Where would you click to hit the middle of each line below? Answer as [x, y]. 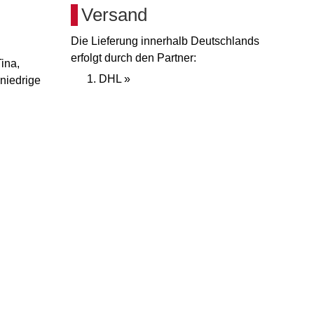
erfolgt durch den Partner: [134, 58]
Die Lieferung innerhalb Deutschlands [165, 41]
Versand [114, 15]
